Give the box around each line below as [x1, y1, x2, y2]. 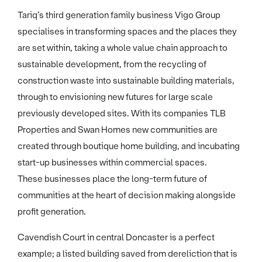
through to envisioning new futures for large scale [18, 91, 213, 103]
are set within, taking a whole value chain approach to [18, 42, 227, 54]
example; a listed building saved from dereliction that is [18, 247, 237, 260]
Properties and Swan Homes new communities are [18, 123, 218, 136]
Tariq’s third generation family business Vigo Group [18, 9, 220, 21]
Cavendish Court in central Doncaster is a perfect [18, 231, 215, 243]
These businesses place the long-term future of [18, 173, 207, 185]
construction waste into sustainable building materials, [18, 74, 235, 87]
